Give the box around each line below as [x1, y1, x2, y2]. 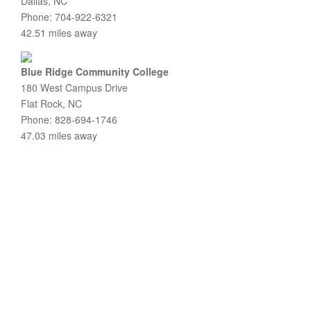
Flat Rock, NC [21, 96, 82, 110]
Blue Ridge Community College [21, 65, 169, 78]
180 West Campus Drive [21, 81, 128, 94]
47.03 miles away [21, 128, 97, 142]
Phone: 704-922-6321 [21, 10, 117, 24]
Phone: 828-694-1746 [21, 112, 117, 126]
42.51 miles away [21, 26, 97, 40]
